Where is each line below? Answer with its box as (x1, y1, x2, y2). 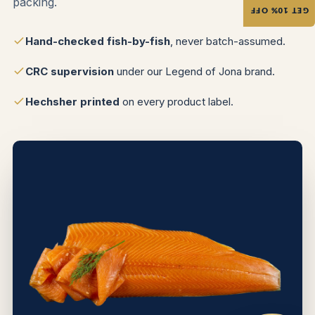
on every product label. (120, 95, 233, 109)
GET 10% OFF (250, 6, 309, 15)
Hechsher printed (25, 95, 120, 109)
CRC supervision (25, 65, 114, 79)
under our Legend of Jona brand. (114, 65, 275, 79)
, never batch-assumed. (170, 34, 285, 49)
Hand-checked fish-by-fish (25, 34, 170, 49)
